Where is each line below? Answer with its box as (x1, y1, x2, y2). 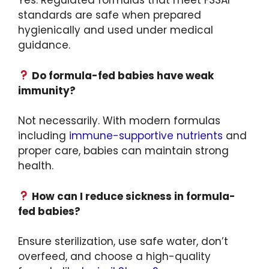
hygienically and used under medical (18, 23, 213, 38)
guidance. (18, 38, 70, 53)
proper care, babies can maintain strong (18, 144, 229, 159)
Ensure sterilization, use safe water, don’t (18, 234, 228, 249)
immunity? (18, 83, 76, 98)
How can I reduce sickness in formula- (29, 189, 236, 204)
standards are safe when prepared (18, 8, 201, 23)
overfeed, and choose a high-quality (18, 249, 211, 264)
